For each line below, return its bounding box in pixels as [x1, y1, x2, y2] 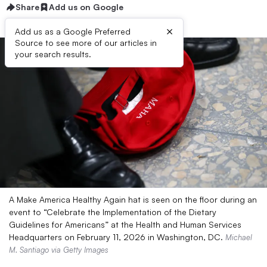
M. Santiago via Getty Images [9, 245, 108, 254]
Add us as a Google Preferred [15, 26, 131, 36]
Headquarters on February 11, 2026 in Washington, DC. [9, 232, 225, 242]
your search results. [15, 49, 91, 59]
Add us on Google [49, 2, 123, 12]
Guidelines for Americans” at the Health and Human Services [9, 219, 241, 229]
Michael [225, 232, 252, 242]
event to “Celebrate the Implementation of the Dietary [9, 207, 216, 217]
